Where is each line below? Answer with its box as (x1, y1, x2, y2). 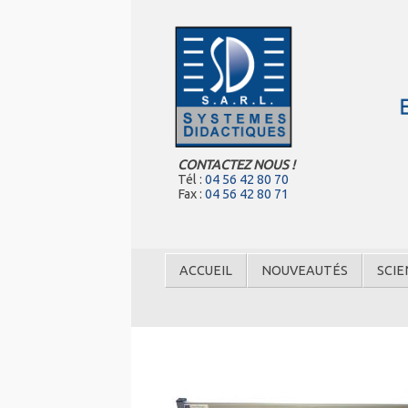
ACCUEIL (179, 263, 232, 279)
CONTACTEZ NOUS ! (177, 158, 295, 173)
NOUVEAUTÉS (261, 263, 348, 279)
